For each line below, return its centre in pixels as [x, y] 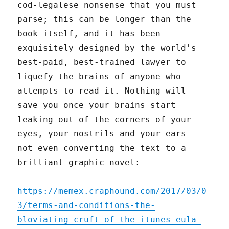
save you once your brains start [97, 105]
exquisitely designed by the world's [107, 48]
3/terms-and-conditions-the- [87, 205]
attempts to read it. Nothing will [102, 91]
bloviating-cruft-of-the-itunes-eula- [110, 220]
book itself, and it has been [89, 34]
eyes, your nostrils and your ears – [107, 134]
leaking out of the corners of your [105, 120]
